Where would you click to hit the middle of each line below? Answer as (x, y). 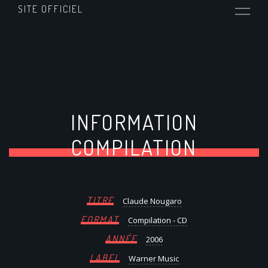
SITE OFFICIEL (50, 9)
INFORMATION (134, 122)
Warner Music (153, 258)
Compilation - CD (158, 220)
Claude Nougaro (152, 201)
